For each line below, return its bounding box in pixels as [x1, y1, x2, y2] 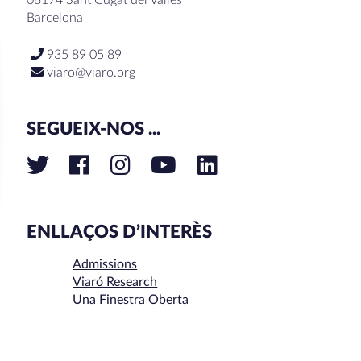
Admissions [73, 258, 138, 272]
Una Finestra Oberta [73, 293, 189, 307]
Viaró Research [73, 276, 158, 289]
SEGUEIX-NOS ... [26, 119, 160, 138]
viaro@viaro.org [46, 65, 135, 79]
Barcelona [26, 10, 83, 24]
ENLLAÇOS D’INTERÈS [26, 222, 212, 241]
